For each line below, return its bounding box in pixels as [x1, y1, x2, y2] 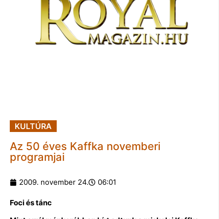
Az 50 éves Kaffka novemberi [10, 139, 160, 153]
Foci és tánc [10, 197, 52, 207]
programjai [10, 150, 65, 163]
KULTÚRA [15, 121, 52, 131]
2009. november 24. [19, 177, 88, 187]
